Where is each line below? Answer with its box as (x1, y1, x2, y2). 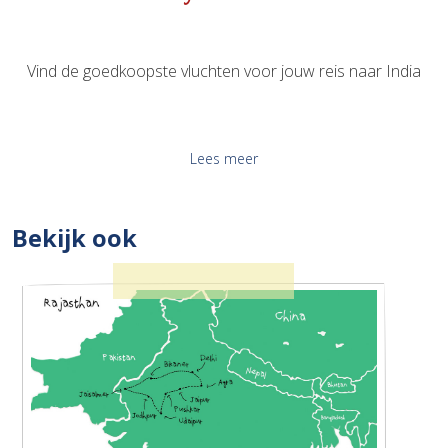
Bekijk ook (12, 221, 137, 254)
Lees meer (190, 148, 258, 168)
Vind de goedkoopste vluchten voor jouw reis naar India (27, 59, 421, 82)
